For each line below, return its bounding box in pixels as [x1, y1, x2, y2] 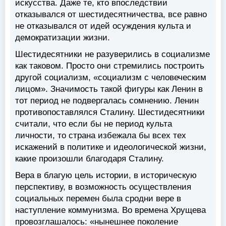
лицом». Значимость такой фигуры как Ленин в [15, 84, 203, 94]
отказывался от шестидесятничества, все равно [15, 9, 207, 19]
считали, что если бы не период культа [15, 119, 172, 129]
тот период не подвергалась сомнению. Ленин [15, 95, 199, 105]
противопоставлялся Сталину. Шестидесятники [15, 107, 205, 117]
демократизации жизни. [15, 32, 110, 42]
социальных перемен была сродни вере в [15, 193, 181, 203]
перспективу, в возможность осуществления [15, 182, 191, 192]
